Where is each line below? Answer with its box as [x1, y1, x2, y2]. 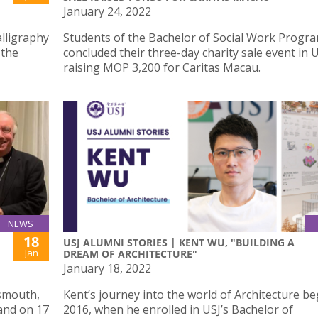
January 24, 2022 [63, 3, 151, 19]
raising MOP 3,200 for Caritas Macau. [63, 59, 261, 75]
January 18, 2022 [63, 261, 151, 277]
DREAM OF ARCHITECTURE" [63, 247, 197, 261]
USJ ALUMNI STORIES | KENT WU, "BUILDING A [63, 236, 295, 250]
